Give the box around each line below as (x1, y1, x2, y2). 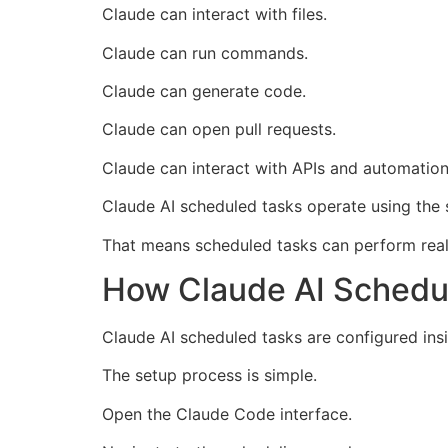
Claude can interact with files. (102, 4, 327, 25)
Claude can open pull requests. (102, 119, 336, 140)
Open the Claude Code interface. (102, 403, 352, 424)
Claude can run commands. (102, 42, 308, 63)
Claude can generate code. (102, 80, 306, 101)
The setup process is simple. (102, 365, 317, 386)
